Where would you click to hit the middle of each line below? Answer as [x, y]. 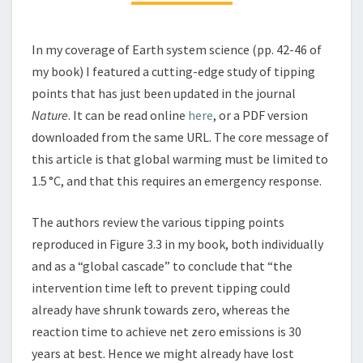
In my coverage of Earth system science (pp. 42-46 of [177, 49]
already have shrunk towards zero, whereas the [161, 310]
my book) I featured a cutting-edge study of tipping [173, 71]
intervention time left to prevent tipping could [161, 288]
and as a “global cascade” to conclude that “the [162, 266]
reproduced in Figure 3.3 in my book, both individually [177, 244]
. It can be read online [128, 115]
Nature [50, 115]
